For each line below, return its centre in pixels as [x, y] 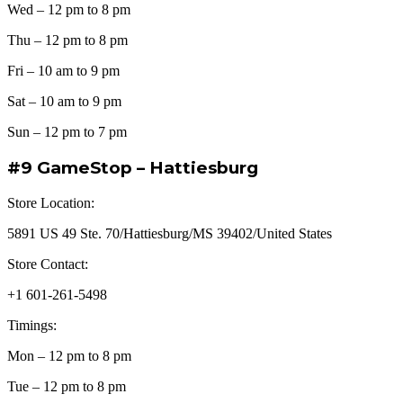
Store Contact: [48, 264]
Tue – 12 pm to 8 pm [67, 386]
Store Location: [51, 202]
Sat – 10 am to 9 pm [64, 102]
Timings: [32, 325]
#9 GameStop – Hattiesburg [133, 167]
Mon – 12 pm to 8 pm [69, 355]
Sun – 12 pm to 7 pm [67, 132]
